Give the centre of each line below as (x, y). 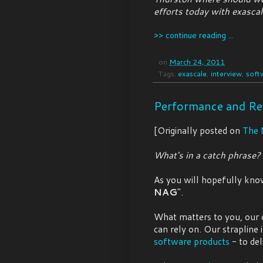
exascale (192, 73)
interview (226, 73)
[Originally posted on (198, 131)
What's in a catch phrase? (207, 155)
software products (192, 242)
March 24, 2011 (197, 61)
